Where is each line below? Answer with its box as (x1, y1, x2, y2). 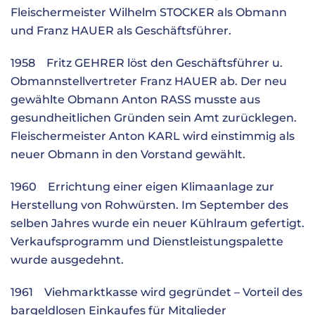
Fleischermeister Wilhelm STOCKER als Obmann (11, 6, 287, 19)
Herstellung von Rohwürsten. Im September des (11, 198, 288, 212)
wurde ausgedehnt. (11, 253, 124, 266)
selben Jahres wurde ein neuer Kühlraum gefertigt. (11, 217, 304, 230)
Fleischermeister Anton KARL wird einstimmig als (11, 129, 295, 143)
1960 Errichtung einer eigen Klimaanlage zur (11, 180, 274, 193)
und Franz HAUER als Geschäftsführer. (11, 24, 231, 37)
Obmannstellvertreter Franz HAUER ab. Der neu (11, 75, 287, 88)
